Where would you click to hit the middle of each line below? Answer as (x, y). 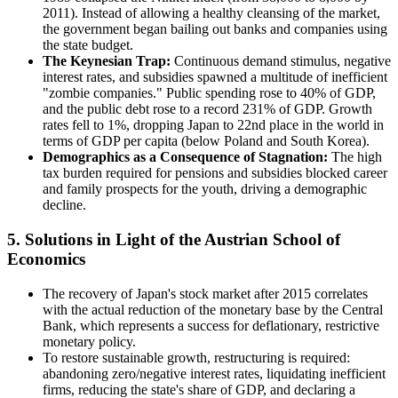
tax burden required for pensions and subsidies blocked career (215, 173)
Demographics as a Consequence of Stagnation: (185, 157)
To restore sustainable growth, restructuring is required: (196, 357)
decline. (64, 205)
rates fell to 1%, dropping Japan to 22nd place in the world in (213, 125)
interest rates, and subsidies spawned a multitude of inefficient (215, 77)
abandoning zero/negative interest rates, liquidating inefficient (214, 373)
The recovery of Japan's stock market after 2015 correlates (205, 293)
